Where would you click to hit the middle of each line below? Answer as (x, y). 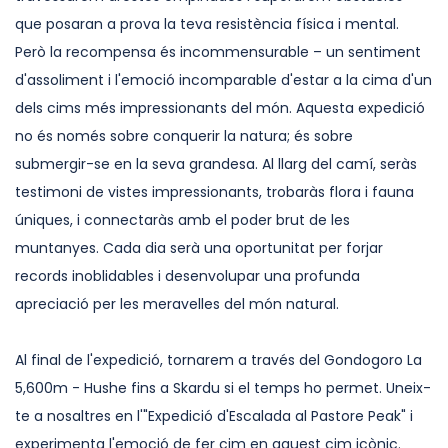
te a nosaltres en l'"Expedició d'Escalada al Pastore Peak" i (214, 416)
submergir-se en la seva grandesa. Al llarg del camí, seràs (216, 164)
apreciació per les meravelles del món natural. (177, 304)
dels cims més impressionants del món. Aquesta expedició (220, 108)
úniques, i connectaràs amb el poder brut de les (182, 220)
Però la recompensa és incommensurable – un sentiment (218, 52)
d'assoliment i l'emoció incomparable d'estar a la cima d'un (223, 80)
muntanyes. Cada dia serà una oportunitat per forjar (199, 248)
